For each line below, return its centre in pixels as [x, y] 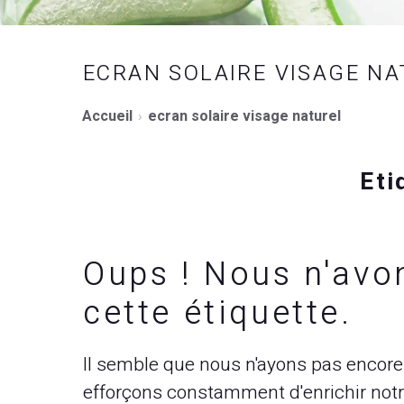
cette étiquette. [218, 313]
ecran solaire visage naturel [244, 116]
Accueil [107, 116]
